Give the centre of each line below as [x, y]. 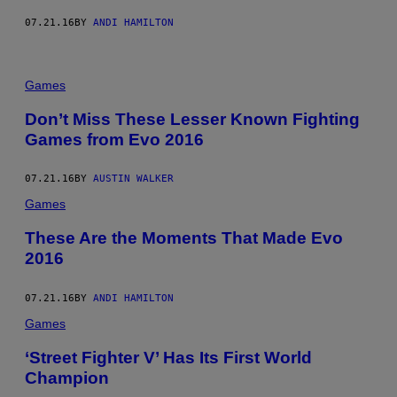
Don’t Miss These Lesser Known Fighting [192, 119]
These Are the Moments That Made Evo [184, 238]
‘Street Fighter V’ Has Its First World [168, 357]
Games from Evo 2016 [114, 139]
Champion [67, 378]
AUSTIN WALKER [133, 179]
